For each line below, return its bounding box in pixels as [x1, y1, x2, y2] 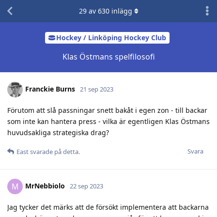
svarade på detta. [29, 147, 80, 156]
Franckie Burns [25, 84, 75, 93]
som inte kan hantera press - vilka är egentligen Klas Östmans [7, 116, 210, 126]
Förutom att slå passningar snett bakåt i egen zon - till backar [7, 105, 207, 115]
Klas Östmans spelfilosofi [62, 51, 155, 62]
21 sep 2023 [80, 84, 113, 93]
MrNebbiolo [25, 181, 65, 190]
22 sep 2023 [70, 181, 103, 190]
